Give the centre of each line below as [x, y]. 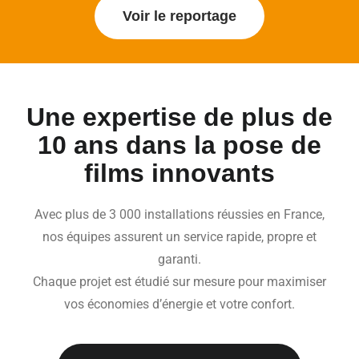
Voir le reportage [179, 16]
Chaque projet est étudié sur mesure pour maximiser [179, 282]
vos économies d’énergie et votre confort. [179, 305]
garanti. [179, 260]
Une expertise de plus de [179, 117]
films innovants [179, 173]
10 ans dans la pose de [179, 145]
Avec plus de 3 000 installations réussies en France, [179, 215]
